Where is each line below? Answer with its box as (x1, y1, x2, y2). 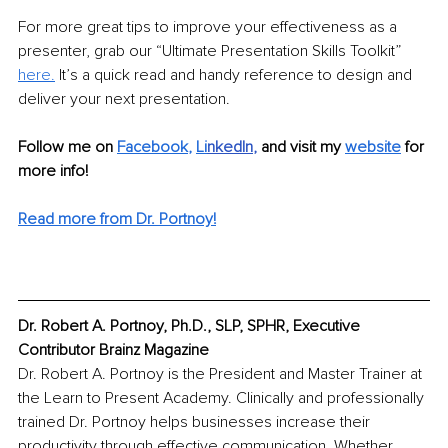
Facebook (117, 137, 188, 158)
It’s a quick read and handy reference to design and (55, 65, 416, 86)
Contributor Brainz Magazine (18, 340, 209, 361)
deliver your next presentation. (18, 89, 230, 110)
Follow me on (18, 137, 117, 158)
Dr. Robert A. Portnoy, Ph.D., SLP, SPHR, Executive (18, 316, 364, 337)
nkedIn (207, 137, 253, 158)
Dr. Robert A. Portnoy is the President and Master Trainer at (18, 364, 426, 385)
